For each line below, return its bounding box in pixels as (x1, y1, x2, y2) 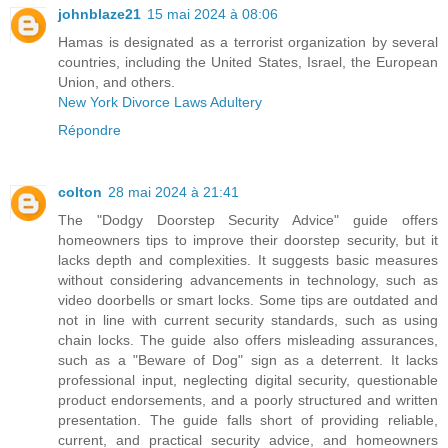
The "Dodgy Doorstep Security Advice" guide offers (58, 211, 438, 228)
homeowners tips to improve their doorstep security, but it (58, 231, 438, 248)
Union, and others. (58, 73, 175, 90)
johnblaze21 (58, 5, 141, 22)
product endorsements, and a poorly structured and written (58, 391, 438, 408)
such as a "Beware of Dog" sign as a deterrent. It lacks (58, 351, 438, 368)
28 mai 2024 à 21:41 (108, 183, 239, 200)
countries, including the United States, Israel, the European (58, 53, 438, 70)
